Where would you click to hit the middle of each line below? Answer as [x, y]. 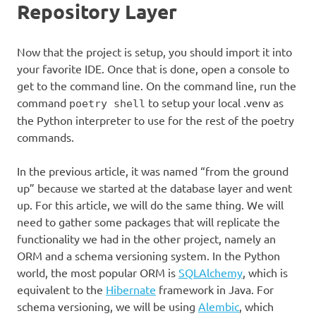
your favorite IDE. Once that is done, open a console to [153, 68]
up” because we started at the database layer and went [154, 187]
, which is [265, 272]
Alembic [219, 306]
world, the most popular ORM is [98, 272]
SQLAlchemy [211, 272]
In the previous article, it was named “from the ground [153, 170]
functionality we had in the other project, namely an [146, 238]
